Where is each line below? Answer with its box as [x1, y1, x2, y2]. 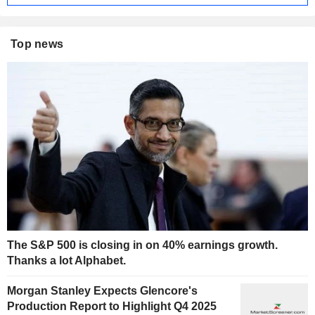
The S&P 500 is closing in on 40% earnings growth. [7, 239, 278, 252]
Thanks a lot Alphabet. [7, 255, 126, 267]
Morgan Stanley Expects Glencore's [7, 285, 198, 297]
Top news [11, 37, 64, 50]
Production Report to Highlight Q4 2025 [7, 300, 217, 313]
